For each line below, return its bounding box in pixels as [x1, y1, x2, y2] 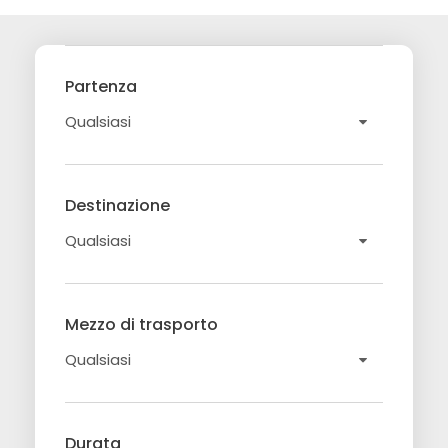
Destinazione [65, 193, 170, 217]
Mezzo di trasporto [65, 312, 218, 336]
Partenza [65, 74, 137, 98]
